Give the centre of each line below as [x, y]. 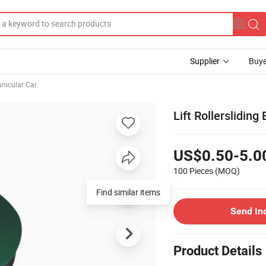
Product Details [218, 251]
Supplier [205, 61]
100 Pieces [193, 170]
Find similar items [128, 192]
